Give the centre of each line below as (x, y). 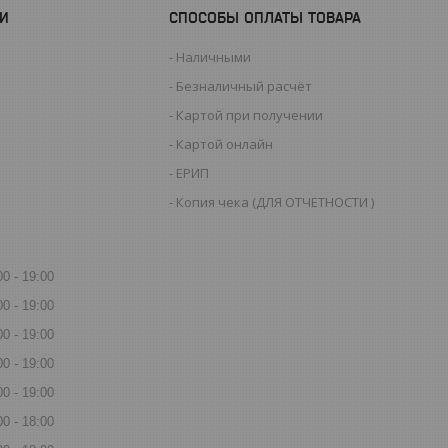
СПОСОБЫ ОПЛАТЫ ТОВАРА (265, 17)
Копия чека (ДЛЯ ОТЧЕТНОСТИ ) (275, 201)
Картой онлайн (225, 143)
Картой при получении (250, 114)
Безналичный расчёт (244, 85)
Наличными (214, 56)
